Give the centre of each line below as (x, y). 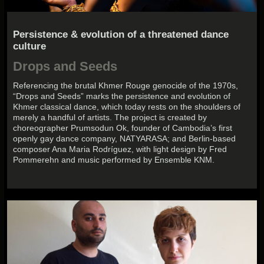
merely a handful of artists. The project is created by (110, 117)
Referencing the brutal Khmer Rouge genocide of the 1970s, (126, 85)
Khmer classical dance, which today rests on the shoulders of (127, 106)
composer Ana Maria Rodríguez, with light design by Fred (120, 149)
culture (30, 47)
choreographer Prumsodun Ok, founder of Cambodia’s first (123, 128)
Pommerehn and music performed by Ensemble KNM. (114, 159)
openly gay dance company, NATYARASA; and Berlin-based (125, 138)
